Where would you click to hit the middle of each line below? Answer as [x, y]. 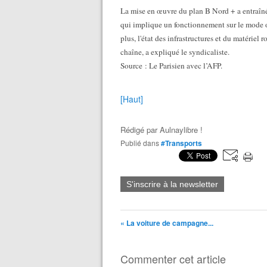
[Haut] [132, 99]
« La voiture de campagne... [167, 223]
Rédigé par [140, 130]
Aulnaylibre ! [181, 130]
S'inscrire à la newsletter [172, 184]
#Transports [181, 143]
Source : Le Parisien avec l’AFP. [171, 66]
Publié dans [142, 143]
